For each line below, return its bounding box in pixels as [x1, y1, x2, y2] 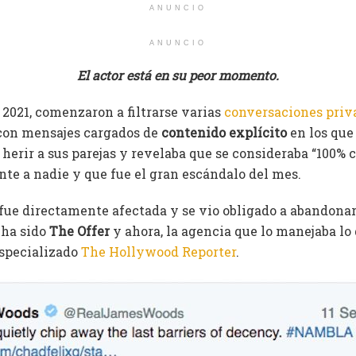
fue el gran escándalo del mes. [110, 165, 301, 183]
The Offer [46, 222, 110, 240]
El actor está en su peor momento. [77, 67, 279, 84]
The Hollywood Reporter [81, 243, 236, 261]
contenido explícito [161, 124, 287, 141]
